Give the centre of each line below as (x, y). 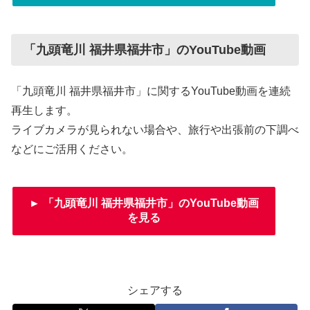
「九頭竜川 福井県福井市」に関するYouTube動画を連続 (151, 91)
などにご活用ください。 (72, 149)
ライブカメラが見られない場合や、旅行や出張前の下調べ (155, 129)
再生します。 (44, 110)
